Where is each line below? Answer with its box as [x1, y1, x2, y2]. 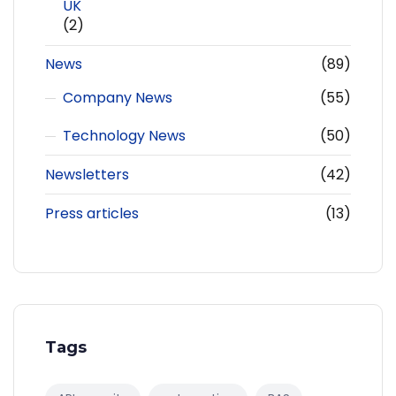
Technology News [63, 126, 186, 147]
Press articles [45, 202, 139, 224]
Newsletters [45, 164, 129, 185]
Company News [63, 88, 172, 109]
